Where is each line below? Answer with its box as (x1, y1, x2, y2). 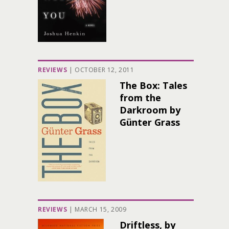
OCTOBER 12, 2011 (75, 65, 134, 74)
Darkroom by (120, 104, 180, 116)
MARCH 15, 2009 (75, 205, 127, 214)
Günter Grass (120, 116, 180, 128)
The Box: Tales (120, 79, 187, 91)
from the (120, 91, 161, 104)
